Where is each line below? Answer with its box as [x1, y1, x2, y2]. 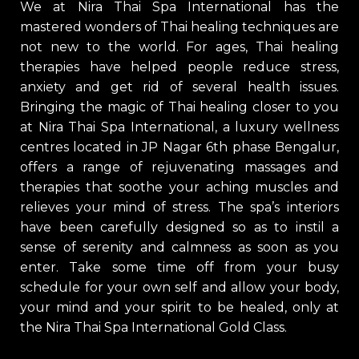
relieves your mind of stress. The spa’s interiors [20, 199, 339, 215]
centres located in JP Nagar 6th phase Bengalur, [20, 139, 339, 155]
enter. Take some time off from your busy [20, 259, 339, 275]
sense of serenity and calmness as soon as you [20, 239, 339, 255]
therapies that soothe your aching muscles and [20, 179, 339, 195]
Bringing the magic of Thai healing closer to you [20, 99, 339, 115]
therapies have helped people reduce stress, [20, 58, 339, 75]
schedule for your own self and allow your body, [20, 279, 339, 295]
